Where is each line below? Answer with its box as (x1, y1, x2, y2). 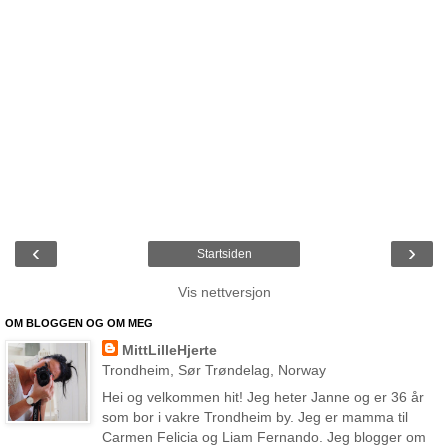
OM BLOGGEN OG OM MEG (5, 317, 153, 330)
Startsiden (196, 247, 252, 262)
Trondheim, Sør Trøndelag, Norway (101, 362, 326, 379)
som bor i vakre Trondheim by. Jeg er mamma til (101, 409, 408, 426)
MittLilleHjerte (121, 342, 217, 359)
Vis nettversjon (177, 284, 271, 301)
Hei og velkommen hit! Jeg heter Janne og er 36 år (101, 389, 424, 406)
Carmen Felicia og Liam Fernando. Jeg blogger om (101, 429, 426, 446)
